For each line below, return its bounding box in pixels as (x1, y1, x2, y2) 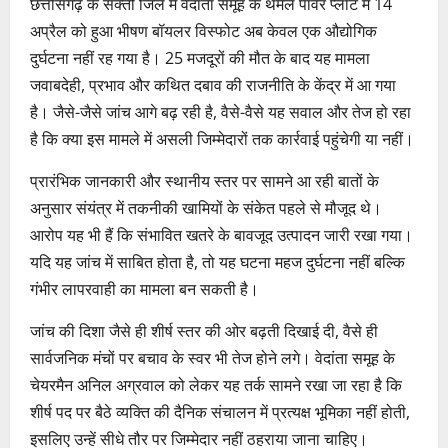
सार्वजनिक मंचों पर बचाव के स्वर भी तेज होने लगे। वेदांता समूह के (30, 346, 395, 369)
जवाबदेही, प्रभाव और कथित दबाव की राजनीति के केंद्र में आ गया (30, 73, 396, 96)
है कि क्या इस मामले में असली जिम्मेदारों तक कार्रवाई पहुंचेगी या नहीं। (30, 127, 414, 150)
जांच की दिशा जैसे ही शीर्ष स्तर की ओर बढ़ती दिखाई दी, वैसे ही (30, 319, 378, 342)
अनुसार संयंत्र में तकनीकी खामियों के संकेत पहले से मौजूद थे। (30, 196, 382, 219)
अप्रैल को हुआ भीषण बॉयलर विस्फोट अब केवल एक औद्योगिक (30, 19, 377, 42)
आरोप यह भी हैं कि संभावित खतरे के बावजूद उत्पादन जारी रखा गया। (30, 223, 413, 246)
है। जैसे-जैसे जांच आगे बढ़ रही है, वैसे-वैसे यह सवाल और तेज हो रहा (30, 100, 411, 123)
